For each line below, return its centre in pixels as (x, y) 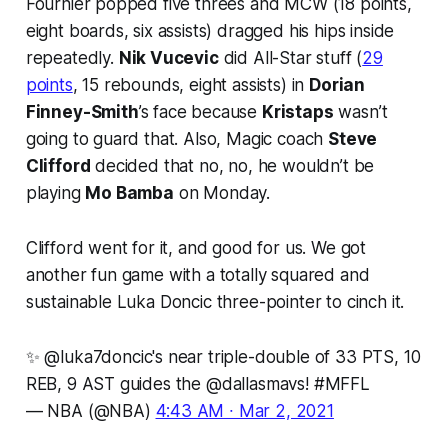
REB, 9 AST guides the (115, 383)
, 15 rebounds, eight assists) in (191, 84)
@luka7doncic (98, 356)
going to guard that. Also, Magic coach (177, 138)
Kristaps (297, 111)
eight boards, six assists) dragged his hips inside (210, 30)
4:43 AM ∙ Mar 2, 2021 (244, 410)
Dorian (337, 84)
